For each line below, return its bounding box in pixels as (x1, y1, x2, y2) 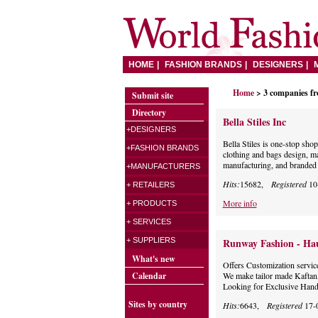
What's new (131, 253, 175, 265)
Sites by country (128, 298, 187, 311)
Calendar (131, 270, 166, 282)
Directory (131, 106, 166, 119)
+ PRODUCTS (126, 199, 177, 207)
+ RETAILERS (126, 180, 175, 189)
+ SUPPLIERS (126, 236, 175, 244)
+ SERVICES (126, 217, 171, 226)
